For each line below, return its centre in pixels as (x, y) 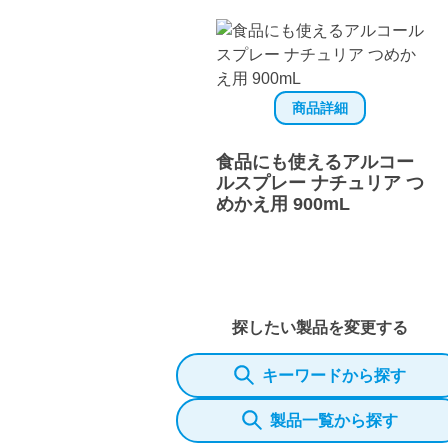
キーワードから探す (334, 375)
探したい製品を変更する (320, 327)
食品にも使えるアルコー (315, 161)
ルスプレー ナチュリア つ (320, 182)
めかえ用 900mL (283, 203)
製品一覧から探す (334, 420)
